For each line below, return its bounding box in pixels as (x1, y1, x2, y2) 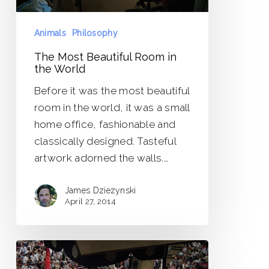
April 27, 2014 (64, 197, 116, 207)
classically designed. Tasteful (34, 135, 176, 148)
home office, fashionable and (34, 118, 176, 131)
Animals (34, 28, 66, 38)
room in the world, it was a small (34, 101, 190, 114)
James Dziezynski (64, 186, 136, 196)
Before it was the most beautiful (34, 85, 190, 97)
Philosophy (71, 28, 118, 38)
